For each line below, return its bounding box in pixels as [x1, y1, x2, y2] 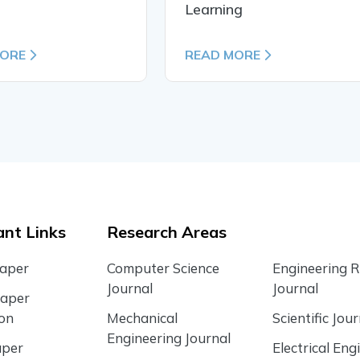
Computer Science [107, 260, 220, 277]
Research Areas [107, 222, 227, 243]
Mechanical [107, 309, 178, 327]
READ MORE [184, 47, 260, 63]
